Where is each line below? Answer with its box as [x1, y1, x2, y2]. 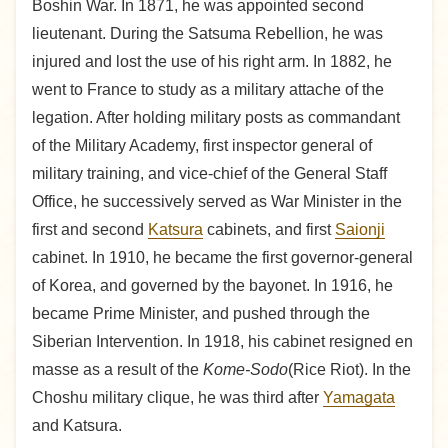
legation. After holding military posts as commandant [32, 109, 400, 127]
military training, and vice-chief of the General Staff [32, 165, 387, 183]
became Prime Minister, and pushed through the [32, 305, 370, 323]
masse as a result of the [32, 361, 203, 379]
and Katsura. [32, 417, 122, 435]
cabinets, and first [203, 221, 335, 239]
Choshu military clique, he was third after [32, 389, 323, 407]
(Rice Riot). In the [288, 361, 411, 379]
